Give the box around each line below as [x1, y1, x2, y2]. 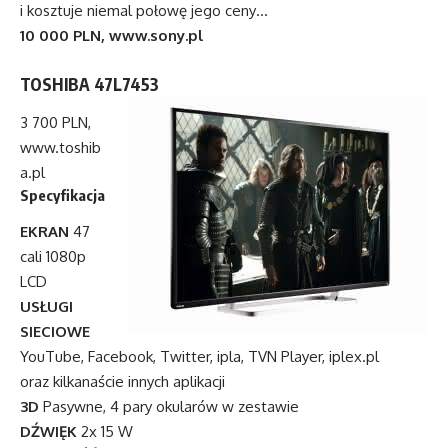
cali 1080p [20, 247, 86, 267]
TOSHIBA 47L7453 [20, 73, 159, 96]
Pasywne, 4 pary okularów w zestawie [39, 397, 299, 417]
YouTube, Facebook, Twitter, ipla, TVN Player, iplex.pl [20, 347, 379, 367]
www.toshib [20, 137, 101, 157]
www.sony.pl [109, 26, 203, 46]
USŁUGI [20, 297, 73, 317]
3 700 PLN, [20, 112, 91, 132]
